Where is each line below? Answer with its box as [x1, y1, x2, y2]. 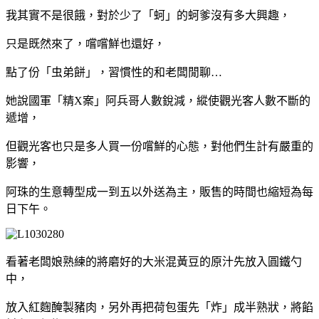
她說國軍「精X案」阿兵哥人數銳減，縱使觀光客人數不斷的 [6, 94, 310, 107]
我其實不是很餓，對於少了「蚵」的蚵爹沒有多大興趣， [6, 9, 291, 21]
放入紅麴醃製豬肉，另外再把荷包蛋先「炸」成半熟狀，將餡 [6, 300, 313, 313]
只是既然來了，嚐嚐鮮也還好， [6, 37, 165, 50]
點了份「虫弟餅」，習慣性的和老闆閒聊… [6, 66, 222, 78]
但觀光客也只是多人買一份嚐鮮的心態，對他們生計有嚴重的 [6, 140, 313, 152]
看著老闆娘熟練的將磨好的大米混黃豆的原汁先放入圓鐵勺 [6, 255, 302, 268]
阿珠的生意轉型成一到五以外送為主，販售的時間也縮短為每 [6, 185, 313, 198]
